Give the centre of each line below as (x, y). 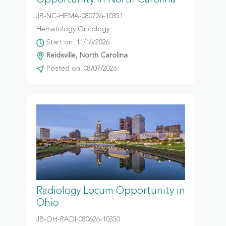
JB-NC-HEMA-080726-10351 (79, 16)
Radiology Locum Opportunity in (110, 191)
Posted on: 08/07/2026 (80, 69)
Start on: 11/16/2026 (77, 42)
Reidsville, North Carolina (86, 55)
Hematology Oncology (73, 29)
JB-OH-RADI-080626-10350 (78, 219)
